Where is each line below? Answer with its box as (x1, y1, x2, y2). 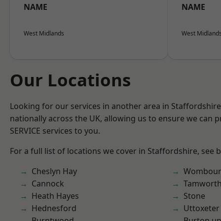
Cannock (32, 178, 64, 189)
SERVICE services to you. (10, 125, 100, 136)
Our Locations (10, 68, 131, 91)
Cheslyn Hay (32, 166, 77, 177)
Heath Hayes (32, 190, 79, 201)
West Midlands (24, 29, 64, 37)
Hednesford (32, 203, 76, 214)
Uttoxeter (184, 203, 220, 214)
